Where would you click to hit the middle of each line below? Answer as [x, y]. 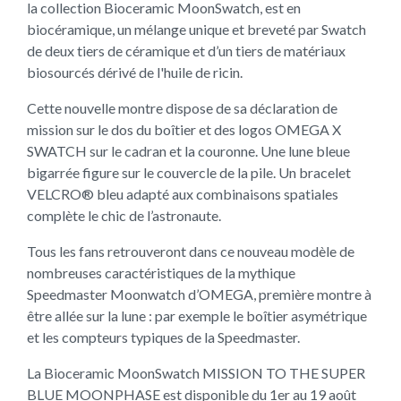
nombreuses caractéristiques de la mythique [161, 273]
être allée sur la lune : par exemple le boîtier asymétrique [197, 316]
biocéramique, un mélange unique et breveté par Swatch [196, 29]
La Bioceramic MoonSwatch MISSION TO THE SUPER [196, 373]
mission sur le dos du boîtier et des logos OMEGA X [184, 129]
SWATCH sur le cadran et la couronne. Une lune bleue [188, 151]
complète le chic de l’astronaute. [124, 215]
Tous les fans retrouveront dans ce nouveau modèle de [191, 251]
